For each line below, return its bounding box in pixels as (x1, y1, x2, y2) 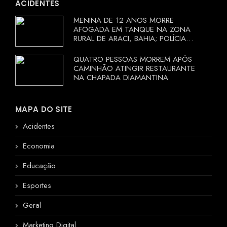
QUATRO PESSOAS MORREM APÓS (73, 54, 192, 65)
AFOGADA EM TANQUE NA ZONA (73, 24, 191, 35)
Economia (23, 140, 55, 152)
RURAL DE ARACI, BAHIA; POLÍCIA (73, 33, 186, 45)
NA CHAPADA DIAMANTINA (73, 72, 168, 84)
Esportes (23, 180, 51, 192)
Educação (23, 160, 56, 172)
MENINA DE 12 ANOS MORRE (73, 15, 174, 26)
